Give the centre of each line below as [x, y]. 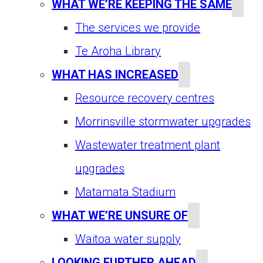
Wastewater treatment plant [148, 145]
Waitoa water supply [128, 239]
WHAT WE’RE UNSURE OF [120, 216]
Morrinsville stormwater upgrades [163, 122]
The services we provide [138, 28]
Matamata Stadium [125, 192]
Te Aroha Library [118, 51]
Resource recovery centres [145, 98]
